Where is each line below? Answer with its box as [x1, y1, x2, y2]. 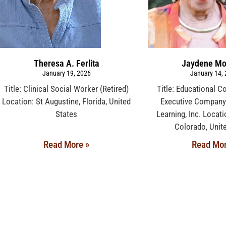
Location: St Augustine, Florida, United [2, 96, 131, 107]
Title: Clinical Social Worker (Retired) [4, 84, 129, 94]
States [55, 109, 78, 120]
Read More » [43, 139, 90, 151]
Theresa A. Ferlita [33, 58, 99, 69]
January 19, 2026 [42, 69, 91, 78]
